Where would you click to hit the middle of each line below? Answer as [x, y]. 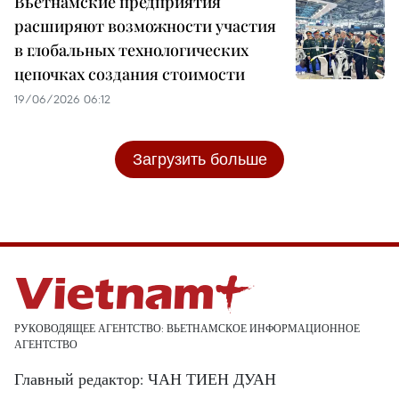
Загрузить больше [199, 159]
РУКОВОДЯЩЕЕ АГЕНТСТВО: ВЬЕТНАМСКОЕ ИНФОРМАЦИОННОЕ [187, 329]
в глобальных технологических [131, 50]
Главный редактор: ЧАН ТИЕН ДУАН [145, 379]
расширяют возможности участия [145, 26]
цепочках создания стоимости [130, 74]
